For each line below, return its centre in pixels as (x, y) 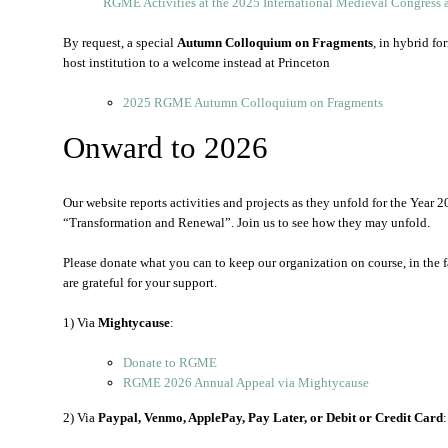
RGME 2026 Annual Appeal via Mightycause (246, 382)
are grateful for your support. (140, 282)
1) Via (80, 322)
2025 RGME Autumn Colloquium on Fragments (253, 102)
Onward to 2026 (165, 147)
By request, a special (120, 42)
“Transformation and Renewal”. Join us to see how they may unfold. (246, 222)
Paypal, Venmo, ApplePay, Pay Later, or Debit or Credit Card (269, 417)
